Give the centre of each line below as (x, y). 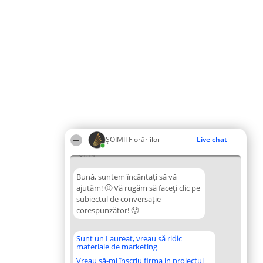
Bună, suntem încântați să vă (127, 177)
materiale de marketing (117, 247)
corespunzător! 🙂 (107, 210)
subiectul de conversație (119, 199)
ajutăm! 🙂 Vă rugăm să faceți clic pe (138, 188)
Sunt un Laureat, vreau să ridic (129, 238)
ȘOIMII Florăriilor (133, 139)
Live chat (212, 139)
